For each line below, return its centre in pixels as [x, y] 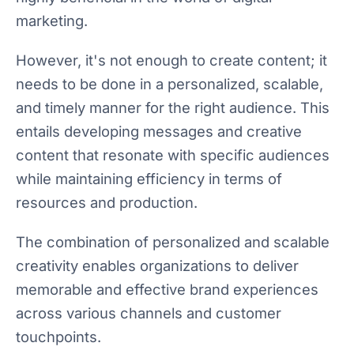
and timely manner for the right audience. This [173, 108]
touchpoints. [58, 337]
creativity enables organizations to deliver [157, 266]
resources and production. [107, 203]
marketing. [52, 21]
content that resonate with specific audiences [173, 155]
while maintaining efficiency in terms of [149, 179]
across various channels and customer [149, 313]
